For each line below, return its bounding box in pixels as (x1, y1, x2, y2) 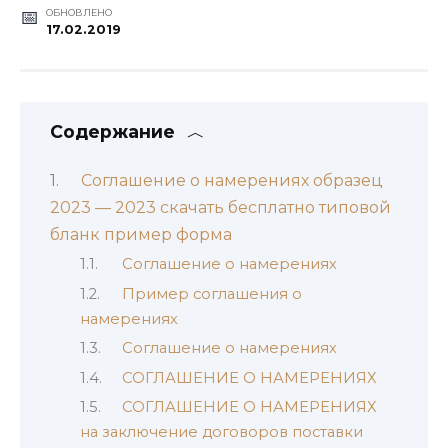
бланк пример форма (50, 224, 232, 244)
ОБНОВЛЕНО (45, 6, 112, 18)
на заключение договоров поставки (80, 423, 363, 442)
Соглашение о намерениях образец (80, 170, 383, 190)
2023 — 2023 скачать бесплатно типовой (50, 197, 391, 217)
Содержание (50, 120, 175, 142)
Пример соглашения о (121, 284, 302, 303)
